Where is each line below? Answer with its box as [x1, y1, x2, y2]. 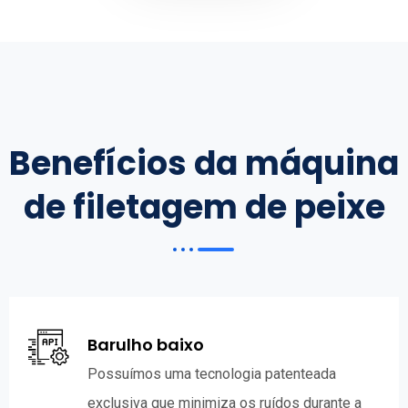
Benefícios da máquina [9, 139, 399, 187]
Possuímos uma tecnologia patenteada [87, 364, 336, 382]
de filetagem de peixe [23, 183, 385, 230]
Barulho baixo [87, 332, 204, 356]
